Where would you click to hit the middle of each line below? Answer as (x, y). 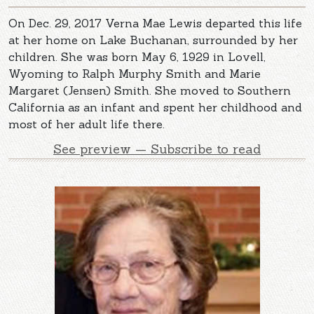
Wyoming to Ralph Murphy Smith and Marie (135, 73)
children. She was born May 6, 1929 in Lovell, (137, 56)
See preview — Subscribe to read (157, 149)
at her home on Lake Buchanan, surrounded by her (153, 40)
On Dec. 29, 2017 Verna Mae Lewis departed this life (155, 23)
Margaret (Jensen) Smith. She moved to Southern (150, 90)
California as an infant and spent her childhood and (155, 107)
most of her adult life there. (87, 124)
